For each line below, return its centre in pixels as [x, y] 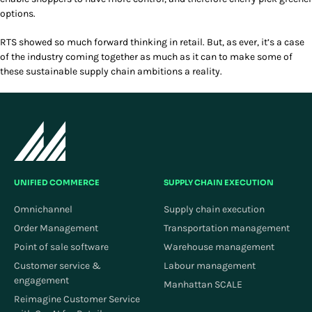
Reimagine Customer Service [77, 299]
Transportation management [227, 228]
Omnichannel [43, 209]
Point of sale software [61, 247]
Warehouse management [219, 247]
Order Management [56, 228]
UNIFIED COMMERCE [57, 182]
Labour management [210, 265]
